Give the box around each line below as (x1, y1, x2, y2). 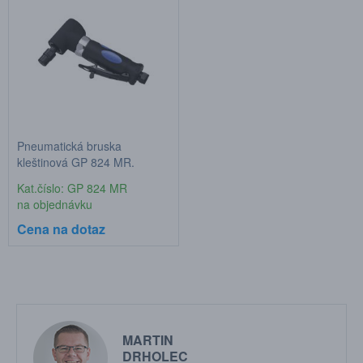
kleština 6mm (17, 170, 85, 186)
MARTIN (122, 330, 173, 349)
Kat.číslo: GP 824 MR (17, 180, 127, 196)
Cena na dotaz (17, 220, 105, 238)
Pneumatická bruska (17, 138, 122, 154)
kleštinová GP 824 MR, (17, 154, 135, 170)
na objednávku (17, 196, 92, 212)
